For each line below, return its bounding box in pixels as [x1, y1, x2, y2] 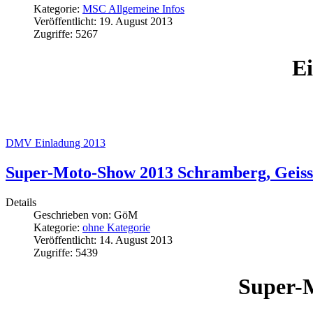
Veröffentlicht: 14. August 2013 [34, 233, 173, 246]
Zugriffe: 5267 [34, 27, 98, 40]
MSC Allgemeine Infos [82, 2, 184, 15]
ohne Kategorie [82, 221, 150, 233]
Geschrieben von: [34, 208, 114, 221]
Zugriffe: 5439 [34, 246, 98, 259]
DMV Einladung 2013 [6, 136, 105, 149]
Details [6, 196, 36, 208]
